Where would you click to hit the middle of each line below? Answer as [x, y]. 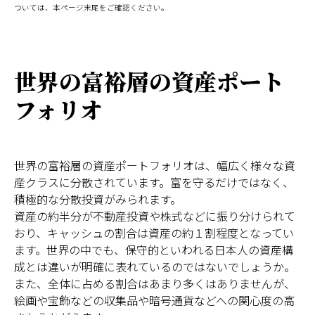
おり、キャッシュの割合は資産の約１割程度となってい [154, 233]
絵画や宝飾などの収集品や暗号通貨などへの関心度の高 [154, 301]
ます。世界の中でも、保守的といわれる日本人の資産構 [154, 250]
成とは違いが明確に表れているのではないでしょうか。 [155, 267]
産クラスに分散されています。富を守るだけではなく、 [154, 182]
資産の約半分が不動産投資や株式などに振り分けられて [155, 216]
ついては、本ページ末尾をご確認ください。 [91, 7]
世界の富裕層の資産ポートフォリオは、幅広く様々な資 [155, 166]
